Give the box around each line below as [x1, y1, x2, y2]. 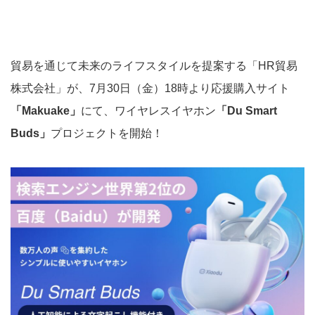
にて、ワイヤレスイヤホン [81, 105, 216, 117]
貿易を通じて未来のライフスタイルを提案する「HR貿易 [11, 60, 297, 72]
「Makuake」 [11, 105, 81, 117]
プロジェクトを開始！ [51, 127, 163, 140]
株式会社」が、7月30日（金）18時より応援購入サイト [11, 82, 290, 95]
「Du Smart [216, 105, 277, 117]
